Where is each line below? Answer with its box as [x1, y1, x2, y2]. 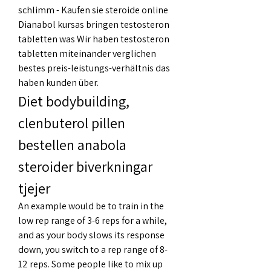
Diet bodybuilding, [18, 91, 129, 111]
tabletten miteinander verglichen [18, 47, 156, 60]
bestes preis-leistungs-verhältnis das [18, 61, 170, 74]
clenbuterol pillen [18, 113, 125, 132]
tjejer [18, 178, 50, 198]
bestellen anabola [18, 134, 126, 154]
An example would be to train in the [18, 199, 164, 212]
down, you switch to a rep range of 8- [18, 243, 168, 256]
